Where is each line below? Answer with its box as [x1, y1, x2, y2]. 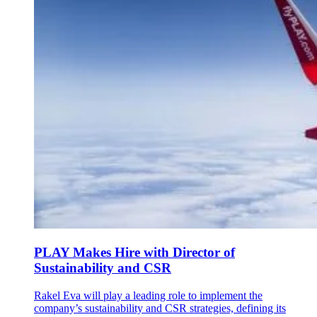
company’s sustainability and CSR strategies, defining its [34, 301, 286, 314]
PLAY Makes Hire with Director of [34, 245, 235, 260]
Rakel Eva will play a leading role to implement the [34, 289, 263, 301]
